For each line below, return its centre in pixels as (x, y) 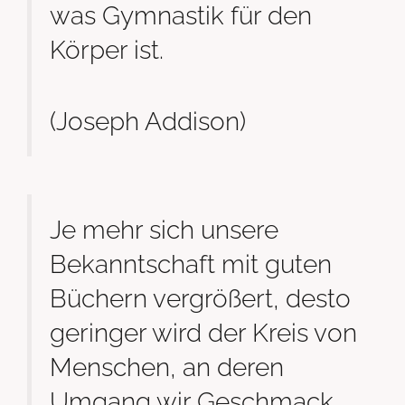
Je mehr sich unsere (164, 229)
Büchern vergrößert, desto (200, 298)
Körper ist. (107, 50)
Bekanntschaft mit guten (191, 264)
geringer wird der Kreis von (203, 332)
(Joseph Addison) (148, 122)
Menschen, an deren (167, 367)
